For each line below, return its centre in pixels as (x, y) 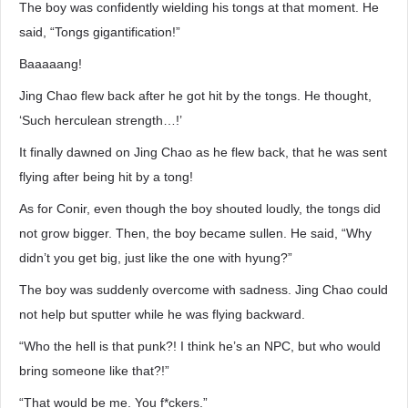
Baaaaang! (51, 64)
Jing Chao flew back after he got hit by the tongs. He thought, (195, 96)
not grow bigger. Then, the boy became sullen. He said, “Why (195, 233)
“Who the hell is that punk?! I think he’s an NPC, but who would (200, 346)
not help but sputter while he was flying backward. (162, 314)
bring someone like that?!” (94, 371)
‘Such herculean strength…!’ (101, 120)
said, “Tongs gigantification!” (100, 32)
